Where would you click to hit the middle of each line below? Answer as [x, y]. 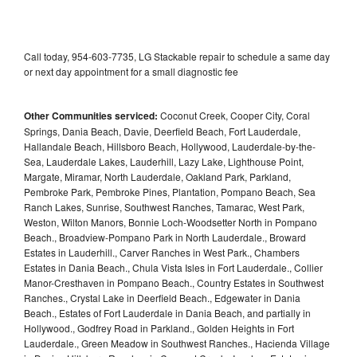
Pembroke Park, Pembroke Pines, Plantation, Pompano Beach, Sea [170, 191]
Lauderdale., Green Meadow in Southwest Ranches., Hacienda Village [177, 343]
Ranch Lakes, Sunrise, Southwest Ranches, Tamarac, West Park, [164, 206]
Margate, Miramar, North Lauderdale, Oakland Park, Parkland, [157, 176]
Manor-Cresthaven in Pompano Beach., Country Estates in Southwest [174, 282]
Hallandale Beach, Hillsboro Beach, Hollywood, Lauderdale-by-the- [170, 146]
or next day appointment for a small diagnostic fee [131, 71]
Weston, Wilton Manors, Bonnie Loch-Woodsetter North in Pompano [171, 222]
